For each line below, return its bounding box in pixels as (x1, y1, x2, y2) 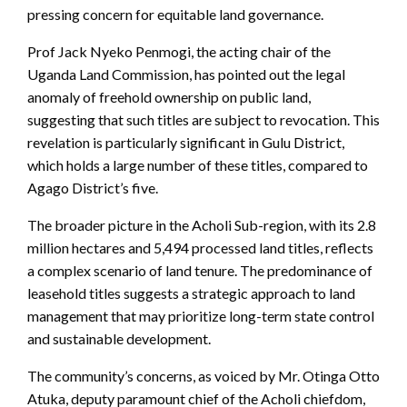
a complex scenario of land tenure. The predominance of (27, 261, 372, 279)
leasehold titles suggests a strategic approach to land (27, 283, 355, 302)
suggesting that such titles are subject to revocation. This (27, 110, 380, 128)
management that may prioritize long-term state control (27, 306, 374, 324)
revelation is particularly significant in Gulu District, (27, 133, 344, 151)
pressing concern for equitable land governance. (27, 5, 323, 23)
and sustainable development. (27, 329, 211, 347)
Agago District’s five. (27, 178, 158, 196)
